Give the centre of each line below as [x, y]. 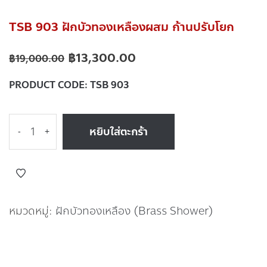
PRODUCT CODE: [49, 85]
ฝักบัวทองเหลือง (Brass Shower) [134, 211]
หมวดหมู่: [32, 211]
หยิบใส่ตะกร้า [119, 132]
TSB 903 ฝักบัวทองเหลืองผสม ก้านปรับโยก [122, 27]
